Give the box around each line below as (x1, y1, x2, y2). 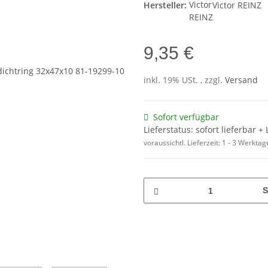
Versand (225, 74, 258, 86)
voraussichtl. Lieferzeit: (144, 138, 222, 148)
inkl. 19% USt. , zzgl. (144, 74, 225, 86)
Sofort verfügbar (153, 111, 219, 123)
